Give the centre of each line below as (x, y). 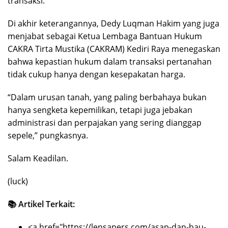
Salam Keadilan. (38, 159)
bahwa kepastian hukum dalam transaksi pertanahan (110, 62)
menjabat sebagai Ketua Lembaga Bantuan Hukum (105, 36)
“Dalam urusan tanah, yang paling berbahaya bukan (107, 97)
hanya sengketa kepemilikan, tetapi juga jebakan (100, 110)
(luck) (18, 181)
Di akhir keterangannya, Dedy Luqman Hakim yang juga (113, 24)
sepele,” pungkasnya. (48, 136)
